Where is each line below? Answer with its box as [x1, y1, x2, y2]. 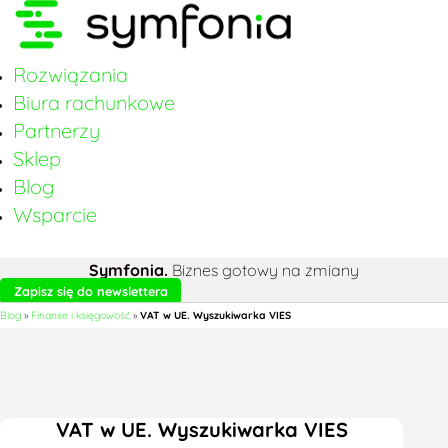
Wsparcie [12, 202, 97, 228]
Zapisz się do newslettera [13, 282, 168, 299]
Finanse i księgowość [31, 309, 130, 323]
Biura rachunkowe [12, 90, 175, 116]
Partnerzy [12, 118, 100, 144]
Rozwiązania [12, 62, 128, 88]
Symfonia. [89, 259, 168, 280]
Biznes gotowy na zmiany [168, 259, 359, 280]
